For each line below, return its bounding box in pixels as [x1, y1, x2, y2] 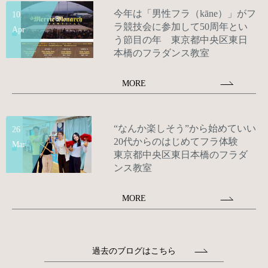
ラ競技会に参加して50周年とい [113, 22, 248, 32]
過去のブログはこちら [92, 246, 176, 256]
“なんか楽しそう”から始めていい [113, 123, 256, 134]
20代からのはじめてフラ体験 [113, 136, 248, 147]
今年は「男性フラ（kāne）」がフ [113, 8, 256, 19]
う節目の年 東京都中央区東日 [113, 35, 248, 45]
